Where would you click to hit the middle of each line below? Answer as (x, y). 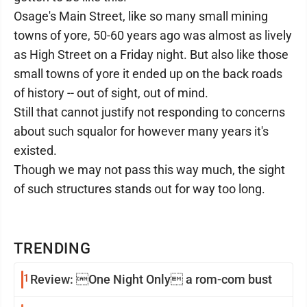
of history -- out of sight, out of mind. (111, 93)
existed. (35, 150)
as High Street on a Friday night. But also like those (151, 54)
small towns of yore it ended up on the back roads (148, 74)
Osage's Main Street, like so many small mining (141, 16)
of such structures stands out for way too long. (139, 189)
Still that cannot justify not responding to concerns (149, 112)
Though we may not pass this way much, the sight (149, 170)
